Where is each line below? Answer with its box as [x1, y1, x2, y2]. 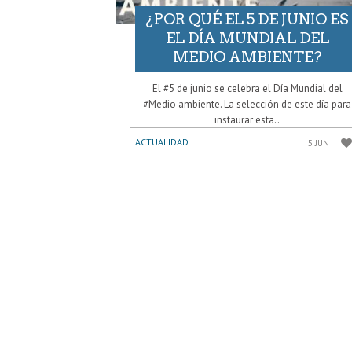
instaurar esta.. [214, 113, 280, 127]
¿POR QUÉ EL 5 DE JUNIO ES [145, 10, 350, 29]
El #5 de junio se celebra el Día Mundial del [152, 82, 343, 96]
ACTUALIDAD [135, 136, 189, 148]
